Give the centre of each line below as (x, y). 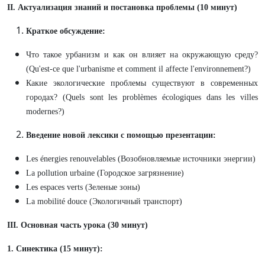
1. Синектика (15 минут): (55, 249)
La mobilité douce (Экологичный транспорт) (104, 201)
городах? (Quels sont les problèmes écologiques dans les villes (142, 97)
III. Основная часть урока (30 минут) (77, 225)
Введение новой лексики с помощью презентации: (121, 135)
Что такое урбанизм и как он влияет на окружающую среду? (142, 55)
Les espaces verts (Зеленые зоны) (83, 187)
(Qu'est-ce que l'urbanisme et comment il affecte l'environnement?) (138, 69)
